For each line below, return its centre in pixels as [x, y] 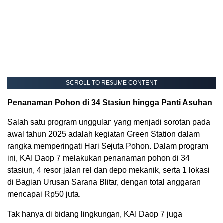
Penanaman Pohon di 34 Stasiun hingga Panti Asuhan [110, 102]
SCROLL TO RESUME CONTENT [111, 82]
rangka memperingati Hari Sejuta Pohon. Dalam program [108, 146]
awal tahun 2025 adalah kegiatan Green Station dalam [104, 134]
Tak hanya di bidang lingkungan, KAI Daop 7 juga [95, 214]
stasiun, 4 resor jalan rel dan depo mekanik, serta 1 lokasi [109, 170]
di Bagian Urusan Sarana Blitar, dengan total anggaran [104, 182]
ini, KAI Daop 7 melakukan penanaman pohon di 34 [99, 158]
